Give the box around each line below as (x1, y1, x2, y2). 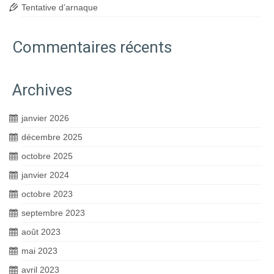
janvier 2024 (21, 170, 69, 180)
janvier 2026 (21, 113, 69, 123)
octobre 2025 (21, 151, 73, 161)
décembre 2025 (21, 132, 83, 142)
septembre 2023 (21, 208, 85, 218)
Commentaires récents (12, 36, 172, 59)
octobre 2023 (21, 189, 73, 199)
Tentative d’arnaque (21, 2, 98, 12)
